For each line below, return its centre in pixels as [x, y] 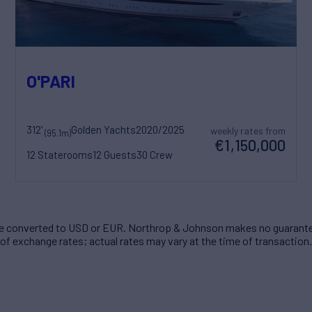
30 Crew [154, 155]
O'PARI [50, 80]
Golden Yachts [103, 130]
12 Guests [114, 155]
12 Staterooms [59, 155]
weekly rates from [248, 131]
